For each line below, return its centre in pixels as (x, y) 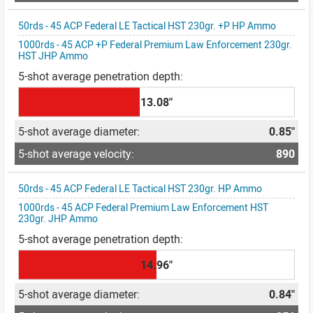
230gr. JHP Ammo (58, 218)
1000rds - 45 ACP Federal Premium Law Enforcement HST (143, 207)
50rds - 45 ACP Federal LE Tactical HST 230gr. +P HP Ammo (147, 26)
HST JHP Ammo (53, 56)
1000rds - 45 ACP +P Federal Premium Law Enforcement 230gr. (155, 44)
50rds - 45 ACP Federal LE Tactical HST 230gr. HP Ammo (140, 188)
